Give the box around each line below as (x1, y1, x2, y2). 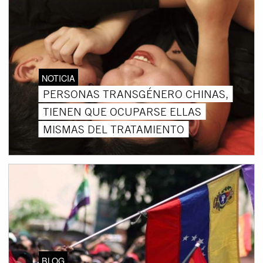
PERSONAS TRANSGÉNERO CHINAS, (42, 86, 228, 101)
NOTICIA (41, 71, 75, 84)
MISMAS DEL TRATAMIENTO (42, 122, 184, 136)
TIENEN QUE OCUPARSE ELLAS (42, 104, 201, 119)
